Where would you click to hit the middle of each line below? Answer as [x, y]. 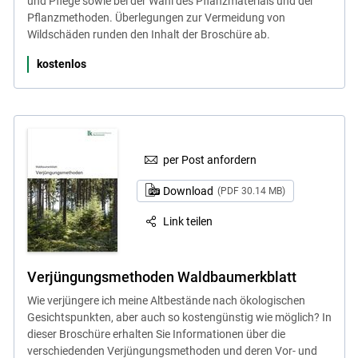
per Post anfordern [210, 159]
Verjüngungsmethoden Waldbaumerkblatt [161, 277]
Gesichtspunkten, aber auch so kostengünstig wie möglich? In [179, 318]
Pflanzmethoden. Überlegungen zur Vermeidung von [156, 18]
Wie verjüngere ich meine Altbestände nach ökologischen [166, 301]
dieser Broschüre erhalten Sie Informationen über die [156, 334]
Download [189, 191]
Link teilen [188, 222]
